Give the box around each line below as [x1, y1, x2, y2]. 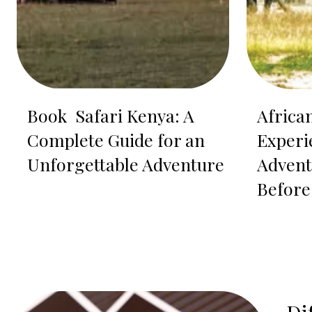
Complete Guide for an [27, 128, 205, 152]
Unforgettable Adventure [27, 153, 224, 176]
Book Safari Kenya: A [27, 104, 194, 127]
